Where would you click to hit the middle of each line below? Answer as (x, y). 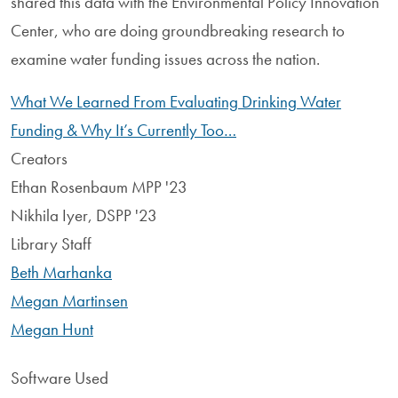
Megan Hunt (52, 329)
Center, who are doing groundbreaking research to (178, 30)
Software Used (60, 378)
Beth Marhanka (61, 272)
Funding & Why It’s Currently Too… (123, 130)
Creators (39, 158)
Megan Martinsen (69, 300)
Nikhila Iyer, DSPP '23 (84, 215)
